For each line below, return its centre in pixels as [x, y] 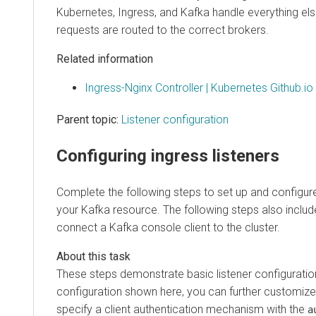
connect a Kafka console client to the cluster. [168, 227]
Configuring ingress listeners [168, 156]
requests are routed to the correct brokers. [163, 30]
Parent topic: [87, 119]
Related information [105, 59]
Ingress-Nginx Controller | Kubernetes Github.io [199, 87]
